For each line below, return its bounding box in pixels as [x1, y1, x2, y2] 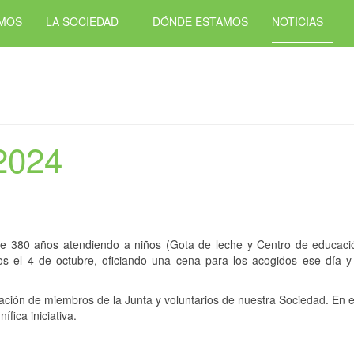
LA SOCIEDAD [46, 13, 119, 29]
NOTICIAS [272, 13, 323, 29]
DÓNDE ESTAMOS [153, 13, 248, 29]
